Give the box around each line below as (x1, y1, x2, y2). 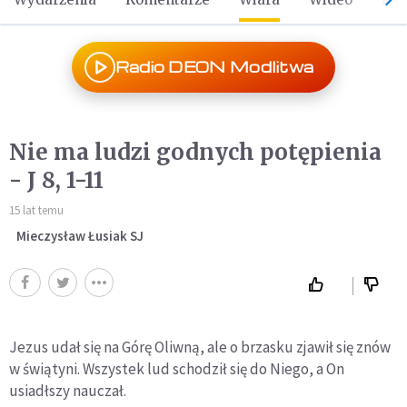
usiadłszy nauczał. (9, 381, 126, 401)
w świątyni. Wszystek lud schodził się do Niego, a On (9, 359, 344, 379)
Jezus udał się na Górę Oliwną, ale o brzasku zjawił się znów (9, 337, 391, 357)
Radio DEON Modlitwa (114, 57, 314, 76)
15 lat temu (9, 203, 64, 218)
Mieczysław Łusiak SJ (16, 227, 144, 244)
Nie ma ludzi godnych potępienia (9, 138, 382, 166)
